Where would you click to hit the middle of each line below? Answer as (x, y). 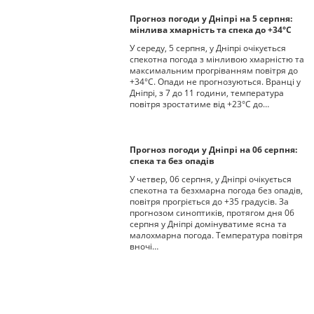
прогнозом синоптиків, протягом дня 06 (212, 213)
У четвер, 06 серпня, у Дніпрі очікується (211, 179)
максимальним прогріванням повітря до (214, 70)
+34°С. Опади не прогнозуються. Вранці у (215, 82)
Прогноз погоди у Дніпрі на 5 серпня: (211, 19)
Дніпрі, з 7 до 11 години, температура (207, 93)
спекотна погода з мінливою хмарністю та (217, 59)
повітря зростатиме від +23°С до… (199, 104)
